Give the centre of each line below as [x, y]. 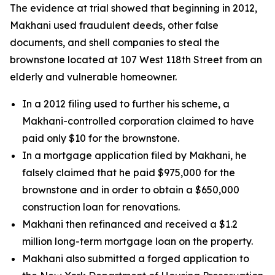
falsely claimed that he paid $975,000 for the [129, 172]
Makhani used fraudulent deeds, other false [114, 25]
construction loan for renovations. [101, 207]
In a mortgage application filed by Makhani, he [134, 155]
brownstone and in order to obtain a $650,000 [131, 190]
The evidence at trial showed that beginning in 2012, [134, 8]
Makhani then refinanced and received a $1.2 [130, 224]
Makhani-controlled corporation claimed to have [138, 121]
